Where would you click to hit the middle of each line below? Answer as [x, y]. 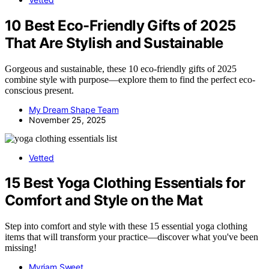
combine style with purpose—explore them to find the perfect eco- [130, 79]
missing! [21, 248]
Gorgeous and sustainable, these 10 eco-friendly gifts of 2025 [121, 68]
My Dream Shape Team [74, 109]
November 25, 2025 [68, 119]
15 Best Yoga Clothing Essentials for [125, 183]
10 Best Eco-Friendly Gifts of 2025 [120, 25]
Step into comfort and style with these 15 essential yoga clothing [126, 226]
